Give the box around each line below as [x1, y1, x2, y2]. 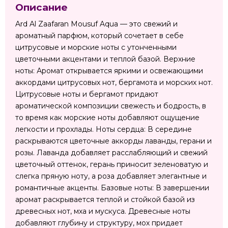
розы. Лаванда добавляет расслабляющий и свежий [15, 148, 208, 158]
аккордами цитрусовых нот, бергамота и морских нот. [15, 78, 213, 88]
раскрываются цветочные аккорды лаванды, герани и [15, 136, 212, 146]
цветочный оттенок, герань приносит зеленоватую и [15, 160, 208, 169]
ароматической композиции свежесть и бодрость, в [15, 101, 206, 111]
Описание [15, 1, 68, 13]
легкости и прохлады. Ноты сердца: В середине [15, 125, 192, 134]
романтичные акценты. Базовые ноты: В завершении [15, 183, 209, 193]
